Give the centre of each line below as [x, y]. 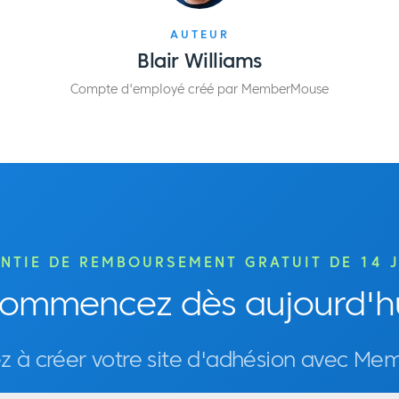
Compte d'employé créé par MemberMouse [199, 90]
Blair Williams [199, 61]
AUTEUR [199, 35]
